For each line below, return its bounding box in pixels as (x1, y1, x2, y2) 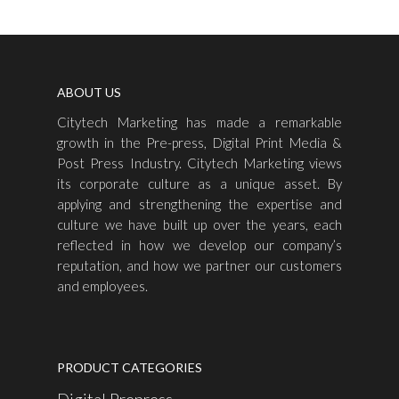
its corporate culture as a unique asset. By (57, 175, 342, 191)
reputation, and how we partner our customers (57, 257, 342, 273)
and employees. (57, 278, 148, 294)
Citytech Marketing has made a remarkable (57, 114, 342, 130)
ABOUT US (57, 85, 121, 100)
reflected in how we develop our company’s (57, 237, 342, 253)
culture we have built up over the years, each (57, 216, 342, 232)
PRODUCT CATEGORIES (57, 360, 202, 375)
